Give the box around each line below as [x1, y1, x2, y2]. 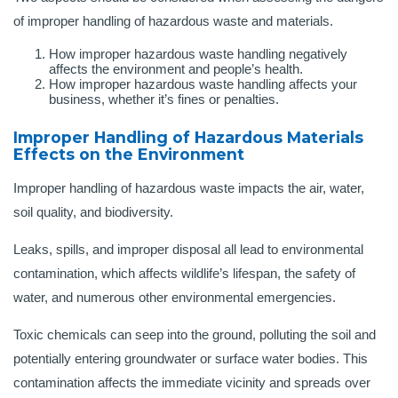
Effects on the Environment [13, 145, 244, 164]
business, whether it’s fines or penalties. [49, 92, 279, 107]
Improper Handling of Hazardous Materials [13, 128, 363, 147]
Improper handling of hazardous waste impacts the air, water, [13, 180, 364, 196]
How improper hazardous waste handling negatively [49, 46, 347, 62]
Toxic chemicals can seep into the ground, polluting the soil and [13, 327, 376, 343]
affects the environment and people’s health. [49, 61, 306, 77]
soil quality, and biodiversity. [13, 204, 177, 220]
